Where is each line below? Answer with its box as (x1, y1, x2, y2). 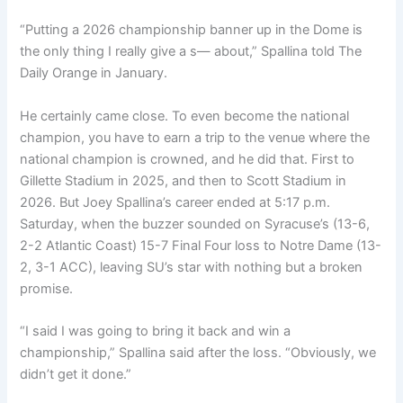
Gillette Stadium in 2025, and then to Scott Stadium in (20, 172, 347, 189)
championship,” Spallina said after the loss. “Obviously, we (20, 345, 377, 362)
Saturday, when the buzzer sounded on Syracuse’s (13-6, (20, 215, 371, 232)
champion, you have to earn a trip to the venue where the (20, 129, 371, 146)
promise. (20, 280, 74, 297)
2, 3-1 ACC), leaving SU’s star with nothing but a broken (20, 258, 363, 275)
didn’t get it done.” (20, 366, 132, 383)
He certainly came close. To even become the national (20, 107, 350, 124)
